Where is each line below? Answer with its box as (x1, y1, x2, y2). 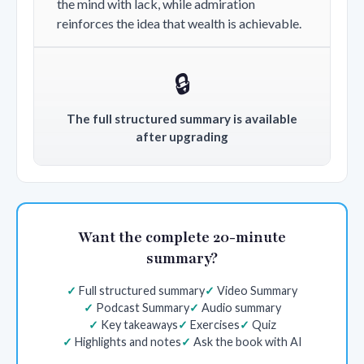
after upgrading (136, 128, 228, 144)
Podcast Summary (95, 300, 189, 314)
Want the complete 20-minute (78, 227, 286, 247)
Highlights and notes (74, 334, 181, 349)
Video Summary (217, 283, 297, 297)
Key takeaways (100, 317, 178, 331)
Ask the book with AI (193, 334, 302, 349)
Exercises (189, 317, 240, 331)
